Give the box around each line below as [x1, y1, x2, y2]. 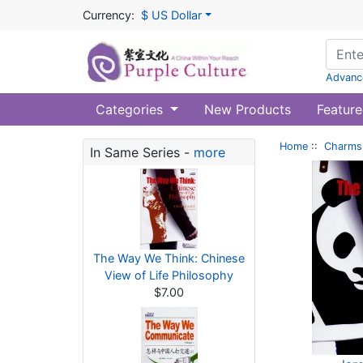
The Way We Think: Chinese [93, 251, 245, 265]
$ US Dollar [141, 8, 202, 22]
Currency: [83, 8, 135, 22]
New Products [203, 101, 291, 117]
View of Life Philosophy [105, 268, 233, 282]
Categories [96, 101, 167, 117]
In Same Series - [90, 144, 194, 160]
